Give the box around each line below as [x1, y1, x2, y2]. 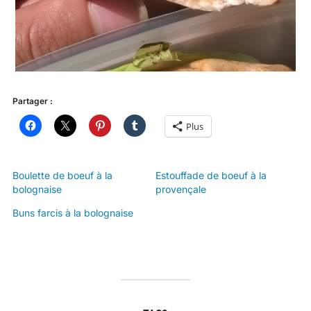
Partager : [12, 96, 53, 107]
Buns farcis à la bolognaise [12, 207, 133, 219]
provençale [155, 183, 206, 196]
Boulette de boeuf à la [12, 169, 112, 182]
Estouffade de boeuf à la [155, 169, 267, 182]
